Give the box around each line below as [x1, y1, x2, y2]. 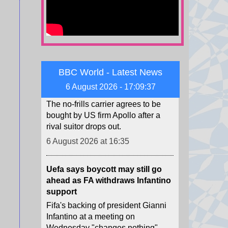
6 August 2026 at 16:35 [46, 100, 129, 109]
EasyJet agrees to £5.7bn [46, 38, 144, 47]
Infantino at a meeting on [46, 176, 135, 185]
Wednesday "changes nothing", [46, 187, 160, 196]
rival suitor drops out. [46, 85, 121, 95]
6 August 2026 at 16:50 [46, 10, 129, 19]
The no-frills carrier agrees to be [46, 63, 161, 72]
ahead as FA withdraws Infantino [46, 139, 171, 149]
